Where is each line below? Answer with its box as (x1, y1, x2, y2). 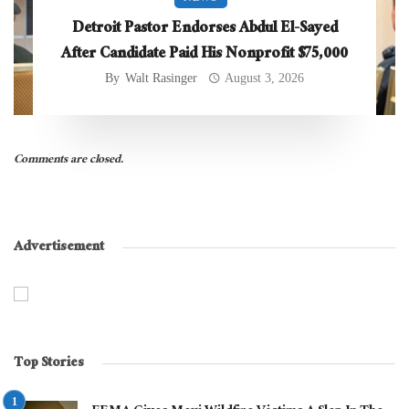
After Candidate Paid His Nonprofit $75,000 (61, 39, 348, 70)
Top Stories (14, 350, 84, 377)
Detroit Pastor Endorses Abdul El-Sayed (71, 14, 338, 45)
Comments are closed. (14, 148, 123, 173)
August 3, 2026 (225, 70, 305, 85)
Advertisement (14, 234, 104, 261)
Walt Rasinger (124, 70, 197, 85)
